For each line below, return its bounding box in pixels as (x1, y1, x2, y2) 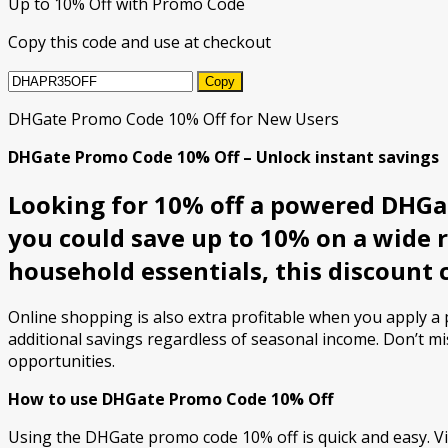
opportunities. (8, 350, 115, 373)
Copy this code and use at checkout (8, 30, 271, 53)
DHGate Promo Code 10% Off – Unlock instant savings (8, 145, 439, 168)
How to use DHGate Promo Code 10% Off (8, 388, 333, 411)
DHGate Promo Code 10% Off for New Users (8, 107, 339, 130)
